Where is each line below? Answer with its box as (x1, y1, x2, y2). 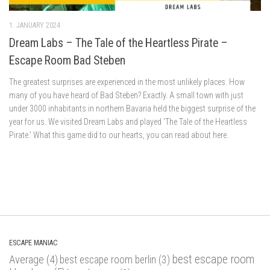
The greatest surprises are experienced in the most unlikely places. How (9, 77, 245, 87)
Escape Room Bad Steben (9, 53, 125, 67)
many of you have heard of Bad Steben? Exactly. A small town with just (9, 90, 243, 100)
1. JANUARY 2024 (9, 21, 60, 30)
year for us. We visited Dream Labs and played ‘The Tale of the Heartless (9, 116, 247, 127)
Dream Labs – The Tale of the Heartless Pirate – (9, 36, 228, 50)
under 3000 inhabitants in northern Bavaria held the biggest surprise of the (9, 103, 256, 113)
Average (9, 253, 44, 267)
